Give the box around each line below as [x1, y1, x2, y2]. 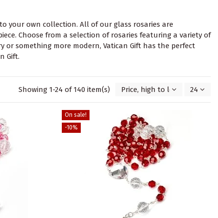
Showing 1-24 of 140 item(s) [18, 85, 112, 94]
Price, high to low [121, 85, 179, 94]
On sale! [64, 111, 87, 119]
